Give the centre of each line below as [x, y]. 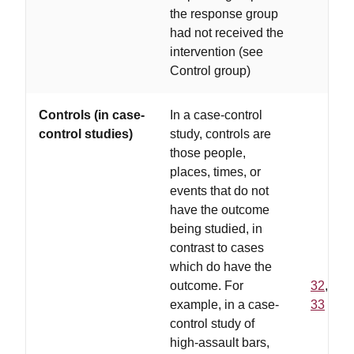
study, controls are [220, 134]
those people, [208, 153]
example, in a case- [224, 305]
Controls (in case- [92, 115]
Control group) [210, 71]
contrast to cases [217, 248]
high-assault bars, [220, 343]
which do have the [221, 267]
